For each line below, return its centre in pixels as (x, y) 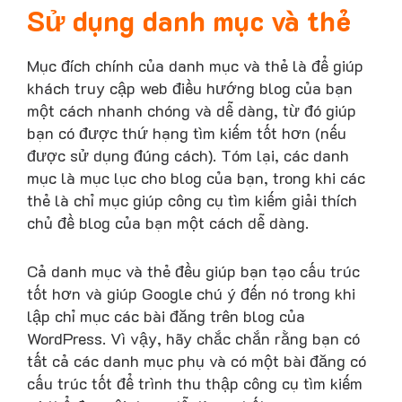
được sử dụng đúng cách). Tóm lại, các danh (188, 156)
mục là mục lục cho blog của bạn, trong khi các (196, 178)
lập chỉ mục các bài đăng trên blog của (166, 315)
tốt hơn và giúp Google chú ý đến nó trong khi (191, 293)
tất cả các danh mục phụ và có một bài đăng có (197, 360)
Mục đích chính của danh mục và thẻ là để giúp (195, 66)
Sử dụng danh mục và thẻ (189, 21)
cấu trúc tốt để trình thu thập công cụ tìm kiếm (195, 383)
